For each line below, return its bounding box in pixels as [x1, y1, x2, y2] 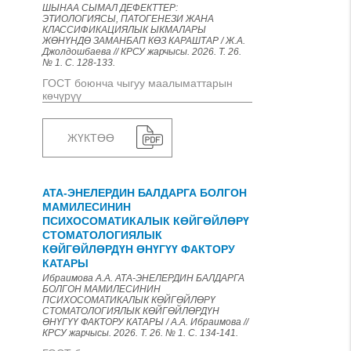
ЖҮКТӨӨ [67, 132, 114, 144]
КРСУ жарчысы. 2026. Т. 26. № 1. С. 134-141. [42, 327, 238, 338]
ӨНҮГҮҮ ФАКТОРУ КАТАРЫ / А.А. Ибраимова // [42, 317, 248, 327]
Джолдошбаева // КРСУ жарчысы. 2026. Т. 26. [42, 46, 241, 57]
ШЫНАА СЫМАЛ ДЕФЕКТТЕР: [42, 2, 178, 13]
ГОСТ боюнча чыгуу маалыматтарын [42, 77, 233, 89]
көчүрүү [42, 89, 81, 102]
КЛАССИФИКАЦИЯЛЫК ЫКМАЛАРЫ [42, 24, 206, 35]
